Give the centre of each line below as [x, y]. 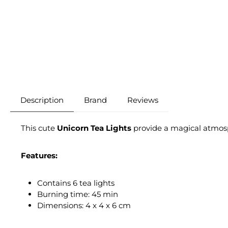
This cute [39, 128]
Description [42, 100]
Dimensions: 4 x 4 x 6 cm [84, 206]
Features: [39, 156]
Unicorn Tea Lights [94, 128]
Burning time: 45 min [78, 194]
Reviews [143, 100]
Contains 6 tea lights [76, 183]
